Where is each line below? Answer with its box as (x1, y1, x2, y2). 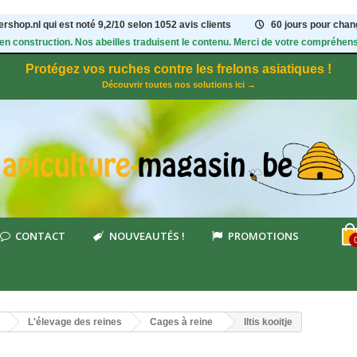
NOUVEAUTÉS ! (108, 229, 185, 243)
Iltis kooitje (244, 316, 292, 328)
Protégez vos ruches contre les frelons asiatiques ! (25, 62, 331, 76)
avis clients (179, 19, 232, 30)
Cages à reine (150, 316, 213, 328)
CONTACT (15, 229, 66, 243)
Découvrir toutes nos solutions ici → (101, 80, 256, 89)
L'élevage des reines (28, 316, 122, 328)
